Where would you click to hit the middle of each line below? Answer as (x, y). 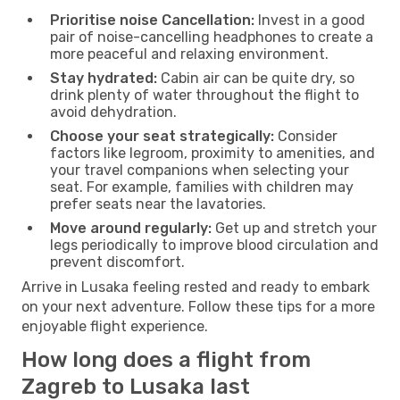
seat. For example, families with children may (202, 187)
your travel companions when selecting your (200, 170)
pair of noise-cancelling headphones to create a (212, 37)
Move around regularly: (131, 228)
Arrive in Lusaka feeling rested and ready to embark (196, 287)
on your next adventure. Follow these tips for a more (198, 306)
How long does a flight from (166, 359)
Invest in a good (310, 20)
